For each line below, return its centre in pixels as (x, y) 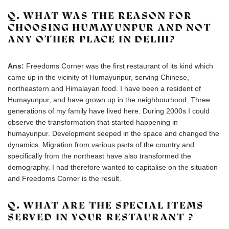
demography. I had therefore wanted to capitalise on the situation (113, 167)
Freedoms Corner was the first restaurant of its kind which (120, 66)
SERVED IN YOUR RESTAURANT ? (101, 217)
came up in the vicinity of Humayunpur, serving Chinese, (98, 77)
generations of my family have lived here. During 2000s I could (109, 111)
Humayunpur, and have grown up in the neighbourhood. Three (109, 100)
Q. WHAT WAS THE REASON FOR (100, 16)
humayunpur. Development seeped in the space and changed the (113, 133)
